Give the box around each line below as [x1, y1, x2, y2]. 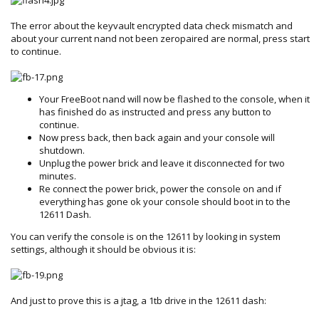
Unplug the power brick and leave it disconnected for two [39, 156, 285, 169]
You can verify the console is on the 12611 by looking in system [11, 229, 281, 243]
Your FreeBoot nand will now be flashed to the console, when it [39, 92, 310, 105]
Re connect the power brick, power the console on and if [39, 182, 281, 195]
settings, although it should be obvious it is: [11, 242, 196, 256]
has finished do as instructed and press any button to [39, 105, 271, 118]
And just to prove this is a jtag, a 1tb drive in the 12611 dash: [11, 293, 266, 307]
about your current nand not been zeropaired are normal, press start [11, 31, 310, 45]
